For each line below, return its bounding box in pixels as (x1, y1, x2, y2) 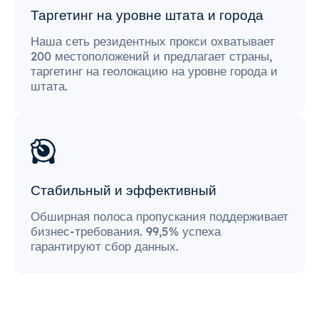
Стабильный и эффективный (31, 181, 216, 199)
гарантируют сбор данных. (31, 238, 179, 253)
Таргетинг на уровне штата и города (31, 6, 263, 23)
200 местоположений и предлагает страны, (31, 48, 272, 64)
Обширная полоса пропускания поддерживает (31, 208, 288, 224)
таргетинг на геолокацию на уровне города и (31, 63, 278, 79)
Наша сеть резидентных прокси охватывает (31, 33, 275, 49)
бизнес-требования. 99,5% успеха (31, 223, 221, 239)
